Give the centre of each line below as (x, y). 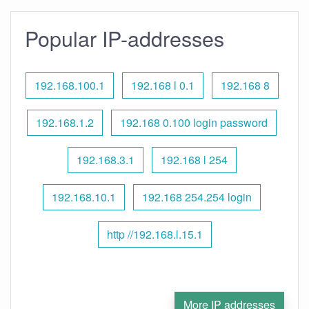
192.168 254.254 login (197, 197)
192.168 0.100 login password (194, 122)
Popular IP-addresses (124, 38)
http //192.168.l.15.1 (154, 234)
